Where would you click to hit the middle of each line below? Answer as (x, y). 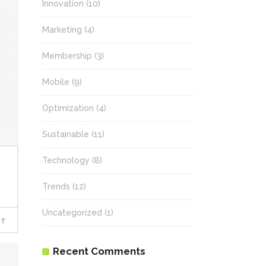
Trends (56, 186)
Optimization (68, 108)
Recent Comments (99, 251)
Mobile (56, 82)
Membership (67, 56)
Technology (66, 160)
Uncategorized (72, 213)
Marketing (62, 30)
